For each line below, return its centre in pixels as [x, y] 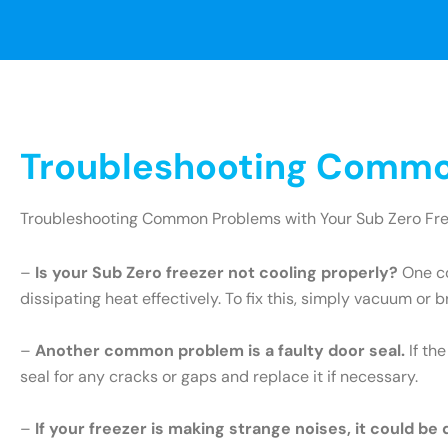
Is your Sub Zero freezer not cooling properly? [216, 272]
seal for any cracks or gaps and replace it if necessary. [219, 376]
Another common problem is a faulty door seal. [220, 350]
